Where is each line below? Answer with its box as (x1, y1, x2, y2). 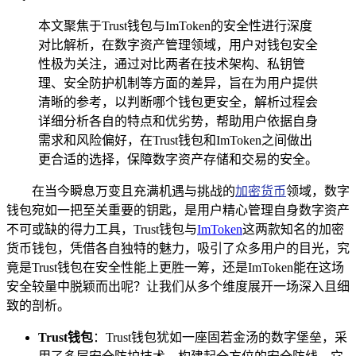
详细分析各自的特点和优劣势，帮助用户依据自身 (38, 114, 318, 128)
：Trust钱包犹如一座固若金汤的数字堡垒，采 (93, 330, 347, 344)
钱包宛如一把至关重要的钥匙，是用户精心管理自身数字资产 (6, 203, 350, 217)
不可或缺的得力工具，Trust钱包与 (6, 222, 197, 236)
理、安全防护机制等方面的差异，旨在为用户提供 (38, 75, 318, 90)
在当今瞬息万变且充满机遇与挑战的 (32, 184, 235, 198)
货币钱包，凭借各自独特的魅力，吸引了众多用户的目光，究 (6, 241, 350, 255)
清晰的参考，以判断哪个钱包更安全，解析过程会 (38, 95, 318, 109)
